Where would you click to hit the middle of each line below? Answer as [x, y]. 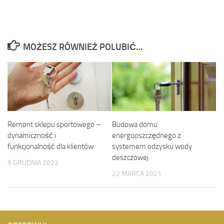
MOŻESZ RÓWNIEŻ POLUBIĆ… [82, 47]
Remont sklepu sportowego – [54, 124]
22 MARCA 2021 [137, 173]
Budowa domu [135, 124]
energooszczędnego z [146, 135]
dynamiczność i [32, 135]
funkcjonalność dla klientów [50, 146]
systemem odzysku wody [152, 146]
